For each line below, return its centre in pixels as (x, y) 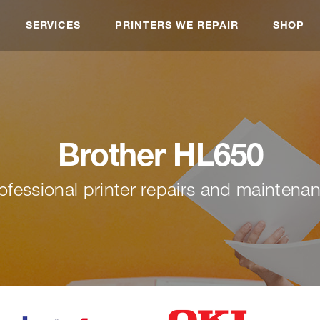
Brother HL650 (160, 154)
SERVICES (53, 25)
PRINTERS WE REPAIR (177, 25)
